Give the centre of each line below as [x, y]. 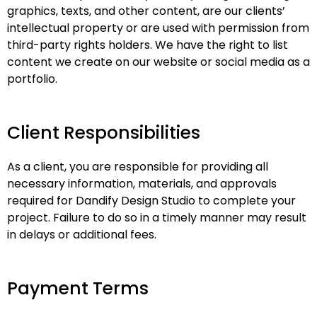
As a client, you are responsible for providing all [138, 167]
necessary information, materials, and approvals [142, 184]
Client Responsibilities [104, 133]
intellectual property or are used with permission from [158, 28]
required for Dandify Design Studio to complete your [151, 201]
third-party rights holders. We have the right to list [148, 45]
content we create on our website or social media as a [158, 62]
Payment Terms [78, 288]
